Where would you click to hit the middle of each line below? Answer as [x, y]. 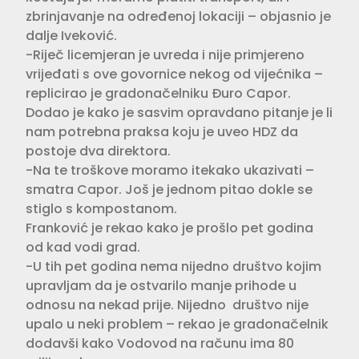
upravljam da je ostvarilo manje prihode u [161, 285]
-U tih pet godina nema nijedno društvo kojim [173, 266]
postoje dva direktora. [98, 151]
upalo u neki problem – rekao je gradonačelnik [177, 324]
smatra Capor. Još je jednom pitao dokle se [169, 189]
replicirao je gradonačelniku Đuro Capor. [158, 93]
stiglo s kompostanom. [101, 208]
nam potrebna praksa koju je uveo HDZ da [162, 131]
